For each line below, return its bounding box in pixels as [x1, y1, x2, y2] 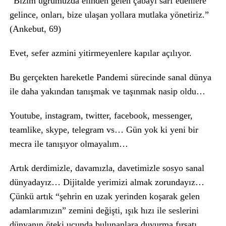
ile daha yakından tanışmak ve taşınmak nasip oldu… [9, 86, 205, 96]
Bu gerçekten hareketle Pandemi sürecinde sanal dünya [9, 72, 211, 82]
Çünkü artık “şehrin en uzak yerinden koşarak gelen [9, 191, 200, 201]
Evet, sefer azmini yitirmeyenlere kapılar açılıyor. [9, 48, 192, 58]
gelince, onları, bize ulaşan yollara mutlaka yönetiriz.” [9, 10, 209, 20]
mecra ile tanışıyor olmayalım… [9, 139, 128, 149]
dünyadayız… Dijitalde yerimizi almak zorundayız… [9, 177, 204, 187]
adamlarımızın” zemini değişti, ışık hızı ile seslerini [9, 205, 199, 215]
